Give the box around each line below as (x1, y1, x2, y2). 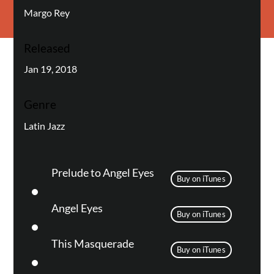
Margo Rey (23, 6, 70, 18)
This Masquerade (51, 237, 134, 250)
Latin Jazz (23, 119, 65, 131)
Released (23, 40, 70, 55)
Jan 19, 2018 (23, 63, 77, 75)
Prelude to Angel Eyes (51, 166, 154, 179)
